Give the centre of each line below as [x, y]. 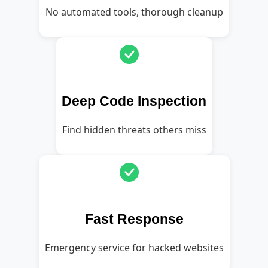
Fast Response [134, 219]
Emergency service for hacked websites [134, 247]
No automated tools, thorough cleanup [134, 12]
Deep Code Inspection [134, 101]
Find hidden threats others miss [134, 130]
